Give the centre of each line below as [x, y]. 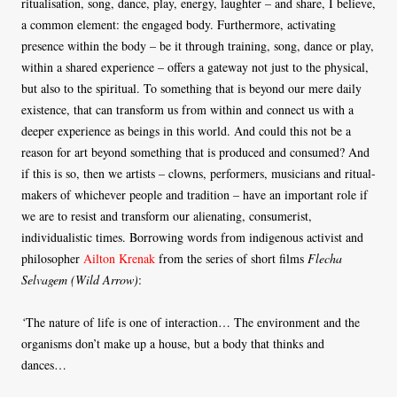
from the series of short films [231, 258]
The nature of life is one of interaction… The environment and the [193, 322]
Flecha [325, 258]
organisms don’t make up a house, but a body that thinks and [173, 343]
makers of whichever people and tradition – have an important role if [195, 194]
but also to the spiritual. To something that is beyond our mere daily [191, 88]
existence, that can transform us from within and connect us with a [187, 109]
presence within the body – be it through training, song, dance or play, [198, 45]
